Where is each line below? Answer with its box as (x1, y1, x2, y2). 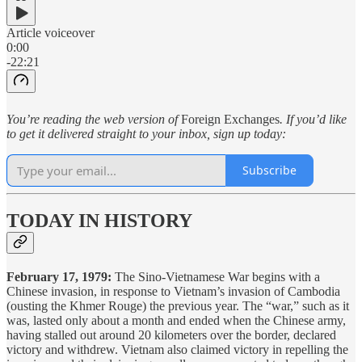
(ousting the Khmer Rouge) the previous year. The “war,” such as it (6, 299, 349, 314)
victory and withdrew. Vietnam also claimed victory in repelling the (6, 343, 348, 357)
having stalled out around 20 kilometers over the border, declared (6, 328, 336, 343)
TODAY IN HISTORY (6, 210, 192, 232)
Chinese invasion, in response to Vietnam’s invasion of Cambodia (6, 284, 340, 299)
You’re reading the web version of (6, 112, 181, 126)
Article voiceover (6, 25, 95, 40)
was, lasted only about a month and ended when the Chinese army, (6, 314, 346, 328)
